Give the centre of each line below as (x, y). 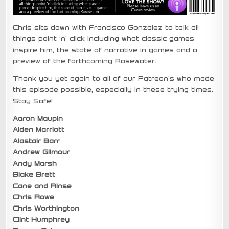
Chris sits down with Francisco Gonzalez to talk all (106, 27)
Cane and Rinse (42, 185)
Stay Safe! (33, 100)
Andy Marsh (35, 163)
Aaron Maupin (38, 118)
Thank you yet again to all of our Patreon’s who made (114, 78)
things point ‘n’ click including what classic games (104, 38)
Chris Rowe (34, 197)
